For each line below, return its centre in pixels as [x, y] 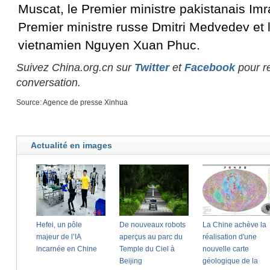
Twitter [152, 67]
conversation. [49, 83]
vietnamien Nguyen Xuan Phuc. [109, 45]
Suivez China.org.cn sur [75, 67]
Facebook [210, 67]
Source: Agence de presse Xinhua [72, 102]
